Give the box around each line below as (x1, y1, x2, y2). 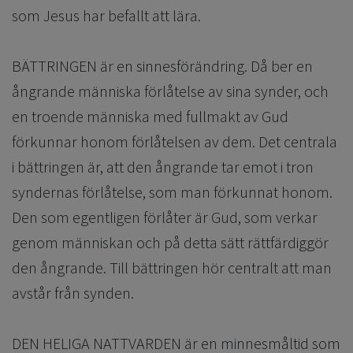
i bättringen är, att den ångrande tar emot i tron (12, 157, 314, 177)
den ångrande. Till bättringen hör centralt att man (12, 258, 332, 278)
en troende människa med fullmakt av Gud (12, 106, 288, 127)
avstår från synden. (12, 283, 137, 303)
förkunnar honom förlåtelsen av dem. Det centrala (12, 132, 337, 152)
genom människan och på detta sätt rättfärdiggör (12, 232, 329, 253)
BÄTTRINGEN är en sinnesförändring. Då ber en (12, 56, 313, 76)
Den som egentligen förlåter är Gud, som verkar (12, 207, 318, 228)
